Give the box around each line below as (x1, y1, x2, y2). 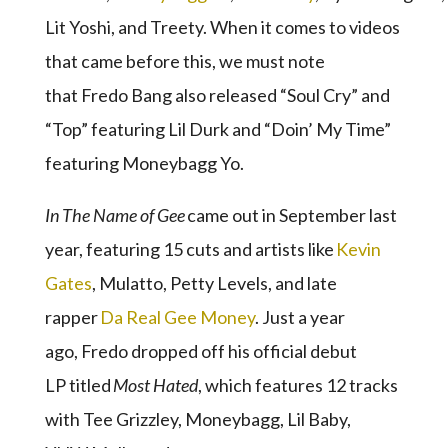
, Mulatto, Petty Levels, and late (91, 272, 337, 294)
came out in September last (184, 204, 397, 226)
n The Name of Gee (49, 204, 185, 226)
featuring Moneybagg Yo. (44, 152, 247, 174)
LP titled (44, 374, 113, 396)
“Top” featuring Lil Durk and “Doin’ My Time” (44, 118, 391, 140)
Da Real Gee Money (99, 306, 255, 328)
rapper (44, 306, 100, 328)
